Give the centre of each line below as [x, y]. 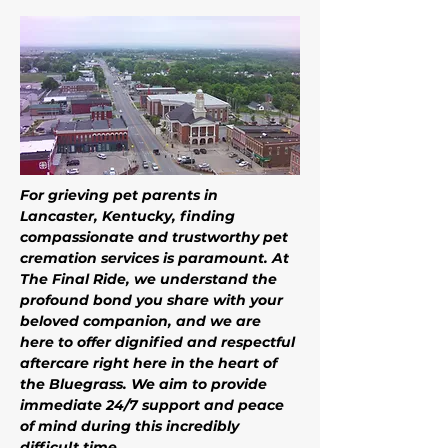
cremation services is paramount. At [156, 258]
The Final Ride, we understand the [150, 279]
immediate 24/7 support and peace [154, 405]
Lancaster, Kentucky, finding [129, 216]
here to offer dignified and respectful [159, 342]
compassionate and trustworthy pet [156, 237]
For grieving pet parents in [121, 195]
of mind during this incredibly [131, 426]
